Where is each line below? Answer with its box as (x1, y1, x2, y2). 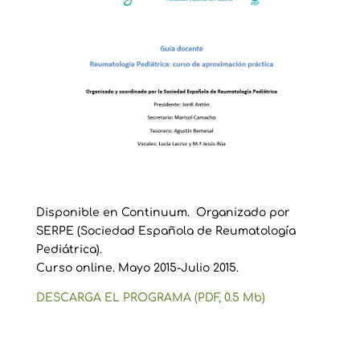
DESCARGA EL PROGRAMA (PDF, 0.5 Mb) (35, 291, 265, 304)
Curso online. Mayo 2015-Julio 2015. (35, 261, 239, 274)
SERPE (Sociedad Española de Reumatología (35, 224, 296, 237)
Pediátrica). (35, 243, 102, 256)
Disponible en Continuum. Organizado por (35, 206, 290, 219)
